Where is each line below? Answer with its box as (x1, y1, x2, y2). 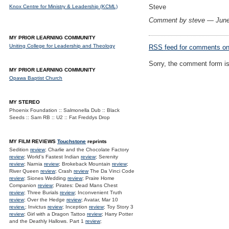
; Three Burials (24, 190, 60, 195)
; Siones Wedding (24, 175, 67, 181)
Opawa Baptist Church (9, 75, 62, 81)
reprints (86, 139, 107, 144)
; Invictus (25, 204, 48, 210)
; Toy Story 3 (104, 204, 133, 210)
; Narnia (24, 161, 44, 167)
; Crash (55, 168, 74, 174)
